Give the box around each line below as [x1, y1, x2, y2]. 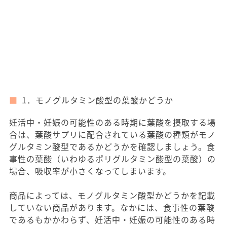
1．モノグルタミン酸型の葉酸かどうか [22, 94, 173, 106]
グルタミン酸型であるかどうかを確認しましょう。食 [9, 140, 215, 153]
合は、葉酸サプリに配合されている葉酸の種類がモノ [9, 128, 216, 140]
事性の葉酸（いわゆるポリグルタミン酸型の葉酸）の [9, 153, 216, 165]
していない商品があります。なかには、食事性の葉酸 [9, 201, 215, 213]
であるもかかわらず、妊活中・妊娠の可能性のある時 [9, 213, 215, 225]
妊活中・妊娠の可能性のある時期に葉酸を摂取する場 [9, 116, 216, 128]
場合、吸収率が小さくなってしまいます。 [9, 165, 171, 177]
